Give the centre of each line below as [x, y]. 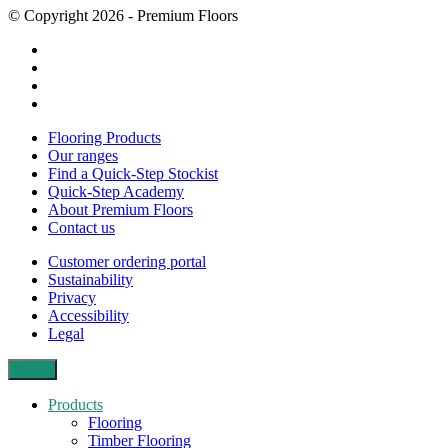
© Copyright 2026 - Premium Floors [123, 16]
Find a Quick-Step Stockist [133, 174]
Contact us [81, 228]
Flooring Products [104, 138]
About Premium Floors [120, 210]
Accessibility [88, 316]
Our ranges [83, 156]
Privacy [72, 298]
